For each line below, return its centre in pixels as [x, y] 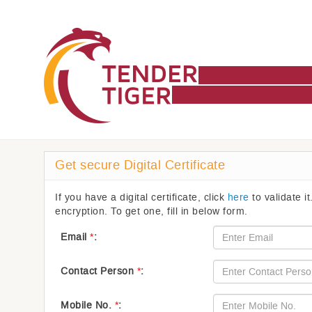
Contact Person [99, 271]
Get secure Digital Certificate [140, 165]
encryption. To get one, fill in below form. [151, 211]
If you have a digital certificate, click [141, 197]
